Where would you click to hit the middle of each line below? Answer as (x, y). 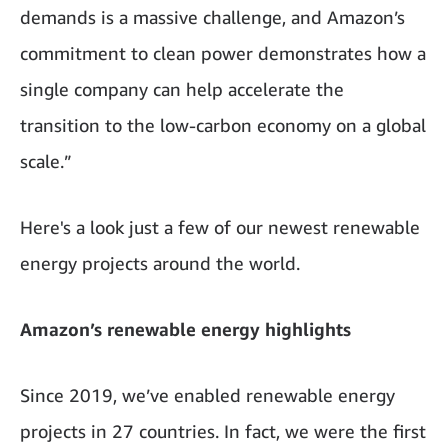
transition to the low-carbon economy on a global (223, 124)
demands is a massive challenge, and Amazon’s (212, 16)
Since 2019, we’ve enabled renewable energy (207, 394)
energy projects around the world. (160, 262)
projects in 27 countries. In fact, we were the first (223, 430)
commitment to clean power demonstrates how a (223, 52)
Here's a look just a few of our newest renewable (220, 226)
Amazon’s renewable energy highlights (185, 328)
